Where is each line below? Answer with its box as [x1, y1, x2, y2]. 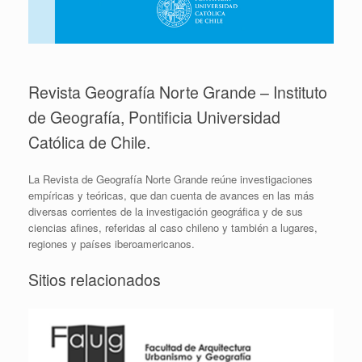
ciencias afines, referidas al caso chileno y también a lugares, [28, 219, 318, 235]
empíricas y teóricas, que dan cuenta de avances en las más [28, 187, 314, 203]
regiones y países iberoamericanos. [28, 235, 195, 251]
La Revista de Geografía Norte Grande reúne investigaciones [28, 170, 313, 187]
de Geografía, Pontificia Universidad [28, 106, 280, 129]
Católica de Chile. [28, 131, 150, 154]
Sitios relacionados [28, 268, 161, 292]
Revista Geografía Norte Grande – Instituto [28, 81, 327, 104]
